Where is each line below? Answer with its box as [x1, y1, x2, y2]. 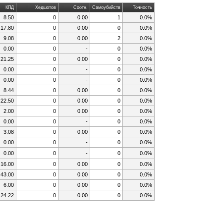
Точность [132, 4, 152, 10]
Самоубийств [92, 4, 120, 10]
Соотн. [73, 4, 88, 10]
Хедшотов [35, 4, 56, 10]
